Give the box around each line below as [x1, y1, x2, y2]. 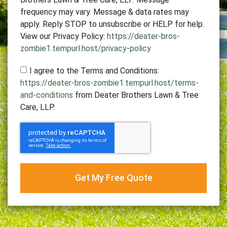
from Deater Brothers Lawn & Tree [73, 90, 199, 100]
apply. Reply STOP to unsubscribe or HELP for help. [20, 19, 204, 29]
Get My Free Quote [74, 172, 153, 183]
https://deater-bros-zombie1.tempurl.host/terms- [20, 78, 199, 88]
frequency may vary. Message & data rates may [20, 7, 189, 17]
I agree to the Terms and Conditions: [29, 65, 159, 75]
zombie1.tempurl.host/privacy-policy [20, 43, 151, 53]
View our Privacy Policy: [20, 31, 107, 41]
